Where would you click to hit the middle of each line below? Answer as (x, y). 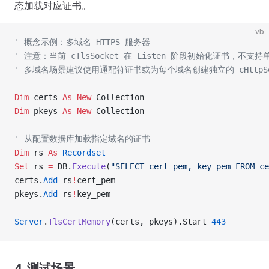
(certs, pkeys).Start (161, 222)
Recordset (82, 153)
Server (29, 222)
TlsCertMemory (79, 222)
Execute (89, 166)
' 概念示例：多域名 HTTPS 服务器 (82, 42)
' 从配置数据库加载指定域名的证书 (82, 139)
